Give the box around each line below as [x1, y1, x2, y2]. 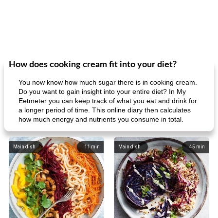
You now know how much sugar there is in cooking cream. [18, 78, 197, 86]
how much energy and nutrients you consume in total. [18, 115, 183, 123]
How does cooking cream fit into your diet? [9, 60, 177, 69]
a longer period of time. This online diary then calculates [18, 106, 191, 114]
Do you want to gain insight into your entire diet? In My [18, 88, 186, 95]
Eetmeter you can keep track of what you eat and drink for [18, 97, 197, 105]
